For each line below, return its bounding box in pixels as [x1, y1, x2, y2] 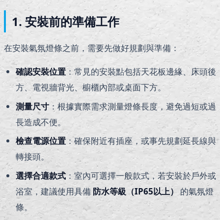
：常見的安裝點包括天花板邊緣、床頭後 [66, 66, 216, 78]
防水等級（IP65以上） [93, 185, 178, 197]
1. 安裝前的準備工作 [12, 13, 119, 30]
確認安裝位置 [16, 66, 66, 78]
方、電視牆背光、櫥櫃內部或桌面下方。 [16, 82, 166, 93]
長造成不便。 [16, 116, 66, 128]
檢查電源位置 [16, 135, 66, 147]
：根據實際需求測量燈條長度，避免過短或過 [49, 100, 216, 112]
